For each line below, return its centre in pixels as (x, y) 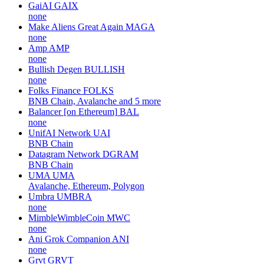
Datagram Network (64, 154)
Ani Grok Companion (69, 239)
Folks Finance (55, 90)
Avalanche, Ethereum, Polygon (86, 186)
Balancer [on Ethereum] (73, 111)
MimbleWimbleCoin (66, 217)
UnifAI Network (60, 133)
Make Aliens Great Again (76, 27)
